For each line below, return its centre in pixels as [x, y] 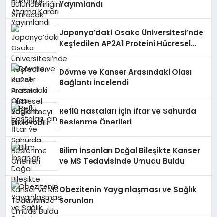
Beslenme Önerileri [96, 122]
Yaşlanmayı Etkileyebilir [105, 54]
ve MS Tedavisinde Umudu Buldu [122, 161]
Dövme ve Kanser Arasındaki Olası [126, 72]
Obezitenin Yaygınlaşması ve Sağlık [128, 190]
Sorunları [77, 200]
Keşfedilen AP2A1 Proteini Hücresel [125, 43]
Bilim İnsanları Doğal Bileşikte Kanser [130, 150]
